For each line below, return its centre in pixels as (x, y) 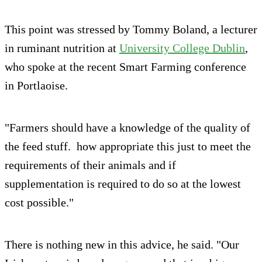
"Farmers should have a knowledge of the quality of (127, 128)
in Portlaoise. (36, 86)
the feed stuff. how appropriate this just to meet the (128, 146)
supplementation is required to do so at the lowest (123, 184)
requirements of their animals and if (90, 165)
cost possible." (39, 203)
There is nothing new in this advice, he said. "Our (122, 245)
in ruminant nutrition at (62, 48)
